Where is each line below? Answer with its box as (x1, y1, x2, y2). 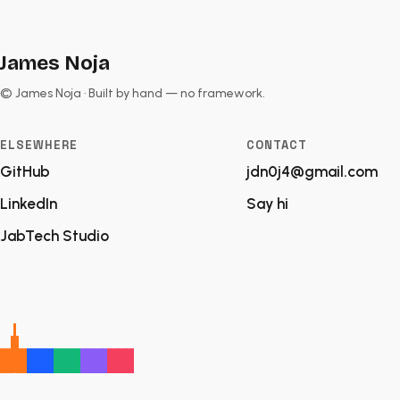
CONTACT (246, 137, 308, 153)
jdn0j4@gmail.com (246, 162, 378, 180)
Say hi (246, 194, 288, 212)
